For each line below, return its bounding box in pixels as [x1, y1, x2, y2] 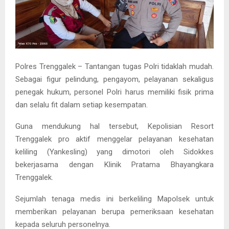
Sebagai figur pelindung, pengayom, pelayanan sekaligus [15, 74, 214, 84]
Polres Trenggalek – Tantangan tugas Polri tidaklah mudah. [15, 61, 214, 71]
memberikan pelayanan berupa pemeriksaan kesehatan [15, 207, 214, 216]
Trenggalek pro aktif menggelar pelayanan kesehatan [15, 134, 214, 144]
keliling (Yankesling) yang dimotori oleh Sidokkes [15, 147, 214, 156]
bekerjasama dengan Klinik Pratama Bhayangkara [15, 159, 214, 169]
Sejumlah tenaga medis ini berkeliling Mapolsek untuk [15, 194, 214, 203]
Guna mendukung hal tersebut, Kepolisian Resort [15, 121, 214, 131]
